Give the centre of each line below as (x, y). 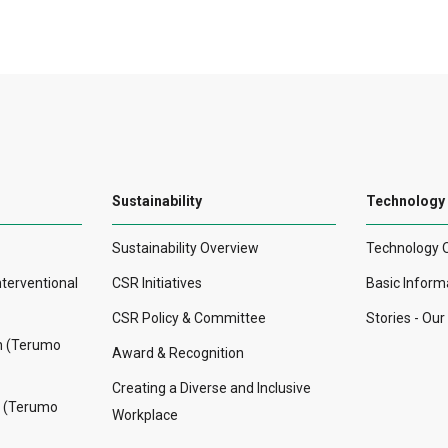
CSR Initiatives (157, 283)
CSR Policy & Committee (189, 318)
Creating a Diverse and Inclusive (211, 388)
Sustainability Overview (185, 248)
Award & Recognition (178, 353)
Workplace (145, 415)
